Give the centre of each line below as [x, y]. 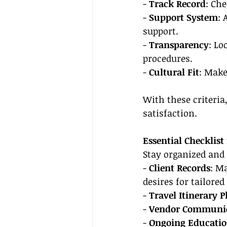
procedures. [168, 58]
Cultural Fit [174, 72]
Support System [183, 17]
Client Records [180, 168]
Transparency [179, 45]
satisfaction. [170, 113]
